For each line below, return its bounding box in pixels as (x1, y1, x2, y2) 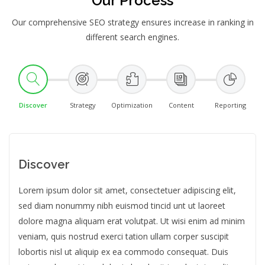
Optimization (111, 101, 153, 109)
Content (168, 101, 194, 109)
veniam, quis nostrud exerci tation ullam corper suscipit (18, 231, 229, 242)
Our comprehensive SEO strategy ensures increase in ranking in (11, 17, 254, 28)
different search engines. (86, 31, 179, 43)
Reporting (215, 101, 247, 109)
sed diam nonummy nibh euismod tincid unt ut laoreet (18, 200, 225, 211)
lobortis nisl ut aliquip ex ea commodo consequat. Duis (18, 246, 228, 257)
